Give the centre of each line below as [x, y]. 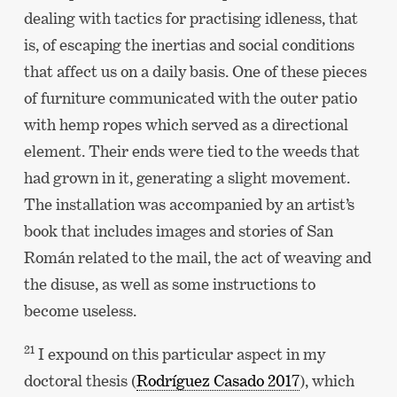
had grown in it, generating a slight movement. [187, 177]
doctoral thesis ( [80, 380]
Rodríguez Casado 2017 [218, 380]
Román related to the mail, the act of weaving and [197, 257]
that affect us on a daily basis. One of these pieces [195, 71]
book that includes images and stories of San [178, 230]
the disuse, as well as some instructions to [169, 284]
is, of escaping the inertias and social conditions [189, 44]
